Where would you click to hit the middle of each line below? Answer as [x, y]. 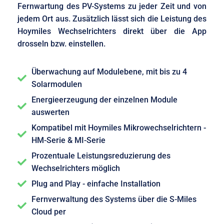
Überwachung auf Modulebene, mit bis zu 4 [109, 71]
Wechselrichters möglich [75, 168]
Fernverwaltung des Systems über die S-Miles [114, 199]
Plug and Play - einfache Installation [96, 183]
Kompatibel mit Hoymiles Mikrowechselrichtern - [118, 127]
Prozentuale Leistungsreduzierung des [101, 155]
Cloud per [48, 211]
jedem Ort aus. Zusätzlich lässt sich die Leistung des [112, 18]
